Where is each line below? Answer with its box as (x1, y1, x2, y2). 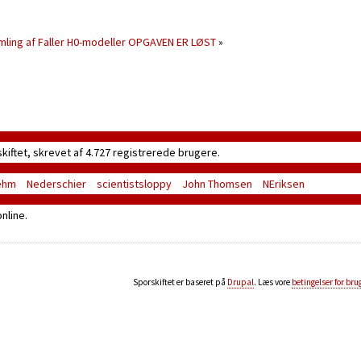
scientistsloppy (97, 176, 172, 191)
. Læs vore (254, 276, 292, 288)
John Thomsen (182, 176, 252, 191)
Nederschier (27, 176, 86, 191)
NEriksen (263, 176, 305, 191)
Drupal (227, 276, 254, 288)
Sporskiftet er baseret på (133, 276, 227, 288)
